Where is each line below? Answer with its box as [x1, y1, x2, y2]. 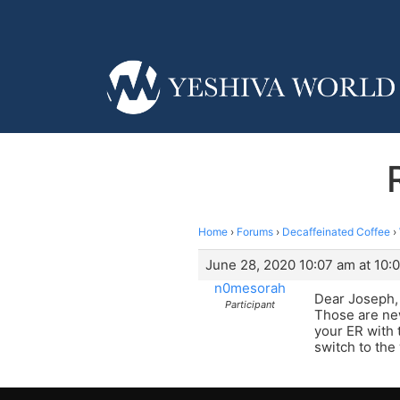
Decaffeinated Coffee [282, 224, 390, 238]
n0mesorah [213, 279, 286, 296]
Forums [237, 224, 273, 238]
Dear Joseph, [314, 289, 398, 307]
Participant [224, 297, 275, 311]
